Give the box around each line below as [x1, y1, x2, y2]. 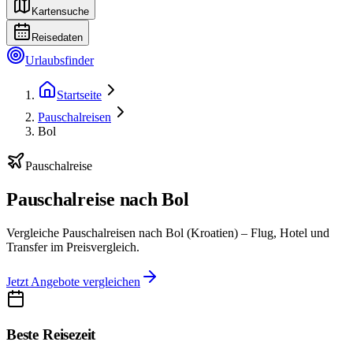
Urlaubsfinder [25, 54, 94, 67]
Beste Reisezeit [6, 325, 96, 343]
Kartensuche [32, 6, 89, 17]
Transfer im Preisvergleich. [6, 240, 139, 254]
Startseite [57, 88, 102, 102]
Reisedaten [32, 32, 83, 43]
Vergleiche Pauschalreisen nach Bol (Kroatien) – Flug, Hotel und [6, 225, 329, 240]
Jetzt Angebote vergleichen [6, 274, 140, 288]
